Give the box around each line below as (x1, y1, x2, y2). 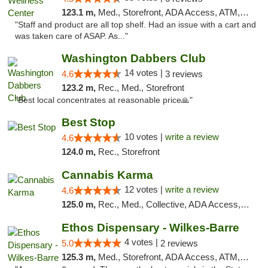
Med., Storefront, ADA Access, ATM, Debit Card (98, 7, 240, 17)
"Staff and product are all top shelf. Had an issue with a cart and (15, 20, 256, 29)
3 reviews (165, 69, 203, 79)
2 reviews (160, 238, 198, 248)
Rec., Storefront (98, 147, 160, 157)
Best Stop (61, 116, 115, 129)
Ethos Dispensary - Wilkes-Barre (61, 221, 239, 234)
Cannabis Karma (61, 169, 153, 181)
